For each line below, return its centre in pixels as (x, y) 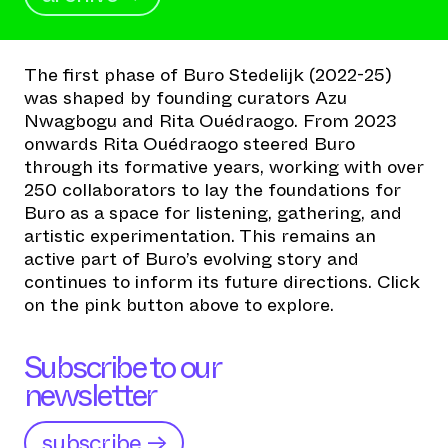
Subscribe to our (122, 367)
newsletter (90, 395)
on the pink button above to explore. (179, 305)
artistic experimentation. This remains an (200, 236)
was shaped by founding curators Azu (185, 98)
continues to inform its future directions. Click (222, 282)
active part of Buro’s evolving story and (191, 259)
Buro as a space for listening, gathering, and (213, 213)
